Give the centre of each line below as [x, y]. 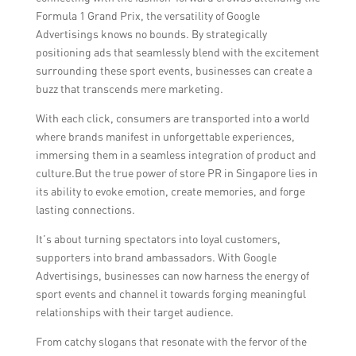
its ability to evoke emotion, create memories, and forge [170, 191]
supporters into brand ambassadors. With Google [156, 257]
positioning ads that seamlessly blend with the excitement [177, 52]
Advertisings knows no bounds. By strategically [151, 34]
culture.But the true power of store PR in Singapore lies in [176, 173]
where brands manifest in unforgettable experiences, [165, 136]
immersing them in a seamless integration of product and [176, 155]
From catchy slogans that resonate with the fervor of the [171, 341]
